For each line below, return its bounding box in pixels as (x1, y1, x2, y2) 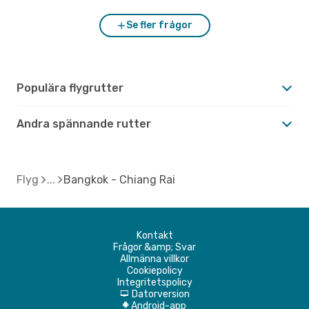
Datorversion (131, 288, 190, 300)
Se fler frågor (126, 19, 192, 31)
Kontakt (136, 229, 173, 241)
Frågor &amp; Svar (113, 241, 196, 253)
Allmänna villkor (120, 252, 189, 265)
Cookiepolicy (126, 264, 183, 277)
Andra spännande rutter (17, 117, 151, 130)
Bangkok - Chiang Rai (63, 172, 175, 186)
